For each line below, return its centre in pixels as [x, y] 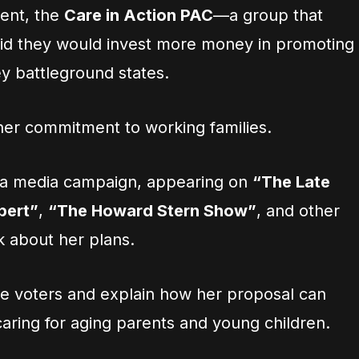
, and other [298, 211]
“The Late [291, 182]
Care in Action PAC [139, 15]
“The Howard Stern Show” [152, 211]
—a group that [268, 15]
